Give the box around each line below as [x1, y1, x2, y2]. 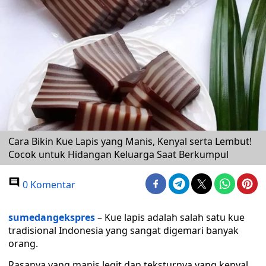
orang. [8, 237, 38, 250]
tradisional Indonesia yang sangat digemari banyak [8, 224, 239, 237]
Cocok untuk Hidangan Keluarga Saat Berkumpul [8, 148, 229, 161]
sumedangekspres [8, 211, 95, 224]
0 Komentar [20, 178, 75, 191]
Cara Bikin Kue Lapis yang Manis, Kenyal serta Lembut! [8, 135, 252, 148]
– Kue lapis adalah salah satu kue [97, 211, 245, 224]
